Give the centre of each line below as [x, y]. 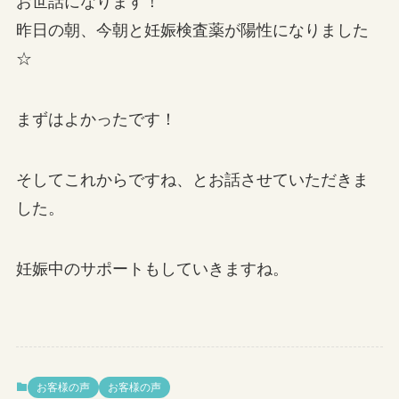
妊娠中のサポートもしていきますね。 [152, 269]
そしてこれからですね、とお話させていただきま [192, 179]
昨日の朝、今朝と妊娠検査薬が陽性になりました [192, 31]
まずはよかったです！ [96, 119]
